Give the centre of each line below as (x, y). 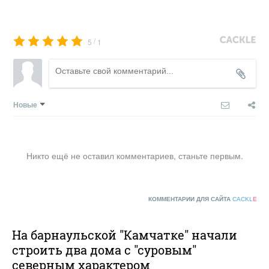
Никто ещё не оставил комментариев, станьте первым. (134, 155)
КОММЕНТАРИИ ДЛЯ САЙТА (190, 199)
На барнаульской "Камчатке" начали (125, 234)
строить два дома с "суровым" (104, 249)
